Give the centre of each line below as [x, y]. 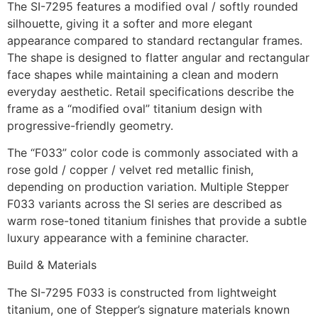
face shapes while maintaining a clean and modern [143, 74]
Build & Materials [52, 265]
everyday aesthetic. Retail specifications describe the [150, 91]
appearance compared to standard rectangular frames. [155, 40]
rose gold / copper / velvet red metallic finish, [130, 170]
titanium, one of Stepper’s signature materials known [148, 309]
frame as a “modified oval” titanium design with [135, 108]
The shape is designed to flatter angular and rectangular [158, 57]
